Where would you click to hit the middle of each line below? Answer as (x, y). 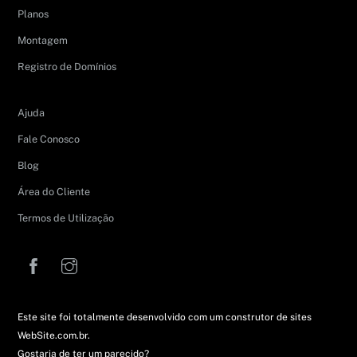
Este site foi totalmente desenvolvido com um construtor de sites (165, 317)
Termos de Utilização (66, 218)
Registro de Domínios (67, 66)
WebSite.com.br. (54, 335)
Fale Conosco (49, 139)
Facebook (72, 255)
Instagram (109, 255)
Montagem (43, 40)
